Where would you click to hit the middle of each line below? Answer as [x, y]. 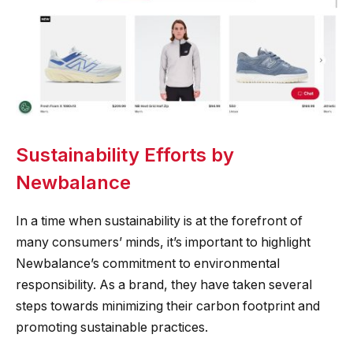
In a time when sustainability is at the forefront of [159, 221]
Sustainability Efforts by [125, 155]
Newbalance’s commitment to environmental [148, 264]
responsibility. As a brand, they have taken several [164, 285]
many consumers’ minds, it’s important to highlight [163, 243]
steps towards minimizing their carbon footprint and [168, 307]
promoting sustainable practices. [112, 328]
